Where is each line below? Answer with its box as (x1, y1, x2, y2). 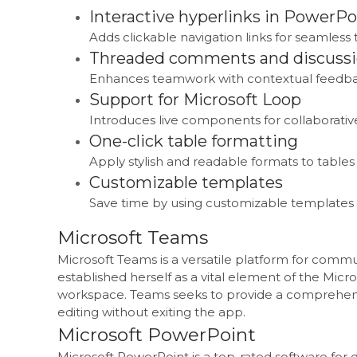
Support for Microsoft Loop (89, 90, 301, 109)
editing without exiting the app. (57, 304, 245, 320)
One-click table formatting (89, 131, 298, 151)
